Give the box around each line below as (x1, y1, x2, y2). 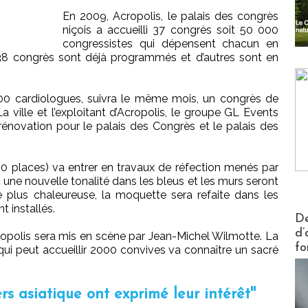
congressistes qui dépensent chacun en (63, 37, 278, 51)
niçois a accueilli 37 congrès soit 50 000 (63, 23, 278, 37)
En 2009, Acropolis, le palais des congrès (63, 10, 278, 23)
